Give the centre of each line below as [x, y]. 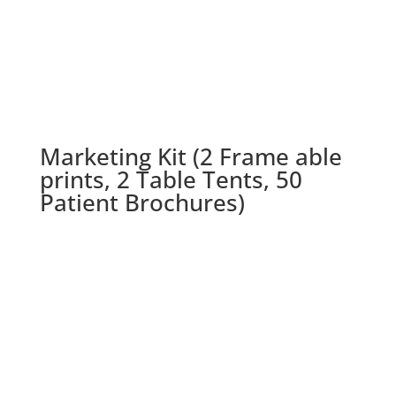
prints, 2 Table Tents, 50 [171, 180]
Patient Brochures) [142, 203]
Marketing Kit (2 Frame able [190, 157]
